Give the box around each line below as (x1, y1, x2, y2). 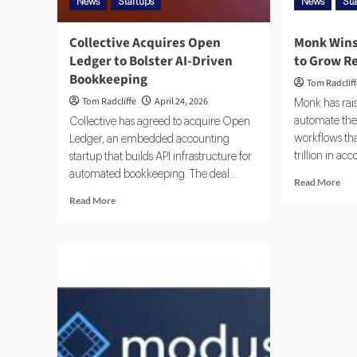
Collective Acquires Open (69, 33, 221, 53)
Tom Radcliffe (82, 95, 136, 109)
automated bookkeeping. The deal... (69, 169, 237, 181)
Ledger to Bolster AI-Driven (69, 52, 233, 72)
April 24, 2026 (155, 95, 208, 109)
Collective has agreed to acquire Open (69, 116, 250, 128)
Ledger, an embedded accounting (69, 134, 229, 146)
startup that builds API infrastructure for (69, 151, 252, 163)
